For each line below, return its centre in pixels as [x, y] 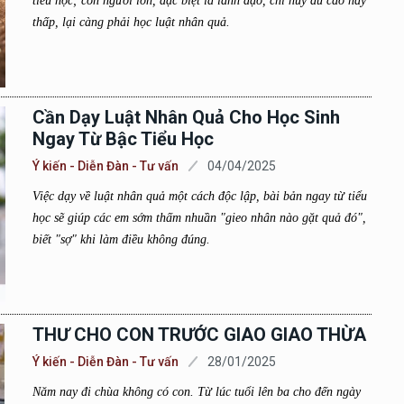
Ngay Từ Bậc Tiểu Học [123, 139]
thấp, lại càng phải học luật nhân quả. [131, 22]
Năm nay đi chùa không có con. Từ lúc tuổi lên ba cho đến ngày [196, 392]
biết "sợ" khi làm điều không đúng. [121, 239]
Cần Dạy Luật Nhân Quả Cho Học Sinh [186, 117]
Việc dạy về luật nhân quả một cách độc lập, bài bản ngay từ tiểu [199, 196]
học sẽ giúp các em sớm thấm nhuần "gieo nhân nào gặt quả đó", [199, 218]
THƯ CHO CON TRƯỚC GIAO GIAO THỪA [199, 335]
